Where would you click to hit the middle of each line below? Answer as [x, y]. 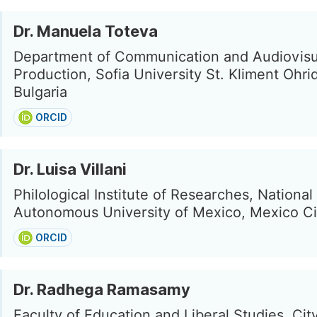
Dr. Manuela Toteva [86, 31]
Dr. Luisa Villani [70, 169]
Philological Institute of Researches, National [163, 195]
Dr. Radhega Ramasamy [102, 289]
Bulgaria [40, 92]
